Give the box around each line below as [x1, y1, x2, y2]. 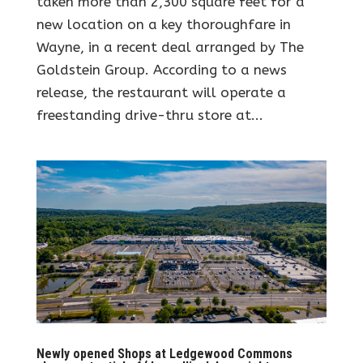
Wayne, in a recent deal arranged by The [36, 38, 304, 55]
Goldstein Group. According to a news [36, 61, 287, 78]
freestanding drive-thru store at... [36, 106, 263, 123]
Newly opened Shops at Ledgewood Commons [36, 345, 293, 361]
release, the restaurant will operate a [36, 83, 286, 100]
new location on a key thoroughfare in [36, 15, 291, 32]
